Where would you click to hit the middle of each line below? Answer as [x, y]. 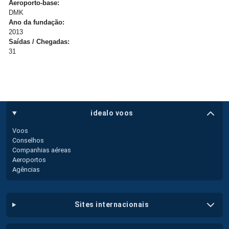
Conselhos [28, 140]
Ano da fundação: [37, 22]
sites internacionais [114, 205]
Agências [26, 169]
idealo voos [112, 113]
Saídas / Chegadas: [39, 41]
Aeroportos [29, 159]
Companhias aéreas [42, 150]
